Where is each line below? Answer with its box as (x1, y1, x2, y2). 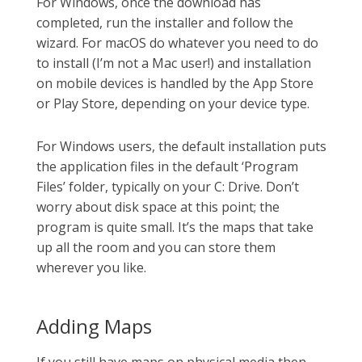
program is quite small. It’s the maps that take (36, 217, 314, 236)
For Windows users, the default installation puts (36, 137, 326, 155)
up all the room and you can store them (36, 238, 276, 256)
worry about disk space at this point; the (36, 197, 280, 216)
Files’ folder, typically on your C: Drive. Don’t (36, 177, 299, 196)
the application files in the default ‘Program (36, 157, 298, 175)
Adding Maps (36, 312, 152, 339)
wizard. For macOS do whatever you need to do (36, 33, 318, 52)
